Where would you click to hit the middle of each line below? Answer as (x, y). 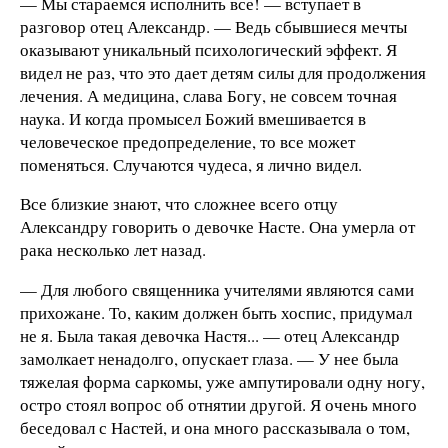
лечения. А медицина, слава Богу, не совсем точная (208, 95)
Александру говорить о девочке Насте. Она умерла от (217, 227)
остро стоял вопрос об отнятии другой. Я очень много (218, 405)
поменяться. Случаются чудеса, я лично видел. (191, 164)
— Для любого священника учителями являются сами (217, 290)
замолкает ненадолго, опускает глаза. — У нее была (209, 359)
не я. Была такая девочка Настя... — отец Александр (210, 336)
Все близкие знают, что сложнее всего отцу (179, 204)
